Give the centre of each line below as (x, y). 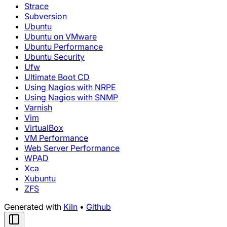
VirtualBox (44, 128)
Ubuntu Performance (64, 47)
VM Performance (56, 138)
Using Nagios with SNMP (71, 97)
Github (99, 207)
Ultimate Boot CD (57, 77)
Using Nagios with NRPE (70, 87)
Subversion (46, 16)
